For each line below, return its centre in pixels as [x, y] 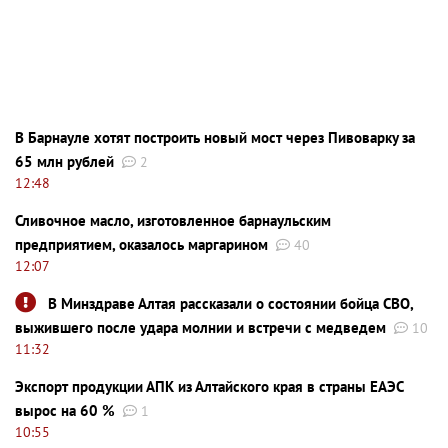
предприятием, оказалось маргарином [141, 244]
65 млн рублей [64, 161]
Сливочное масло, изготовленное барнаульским [173, 220]
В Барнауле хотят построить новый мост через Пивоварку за [215, 137]
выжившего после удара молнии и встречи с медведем [200, 327]
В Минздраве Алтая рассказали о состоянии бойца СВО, [230, 303]
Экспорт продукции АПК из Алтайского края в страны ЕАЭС [209, 386]
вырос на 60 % [65, 410]
